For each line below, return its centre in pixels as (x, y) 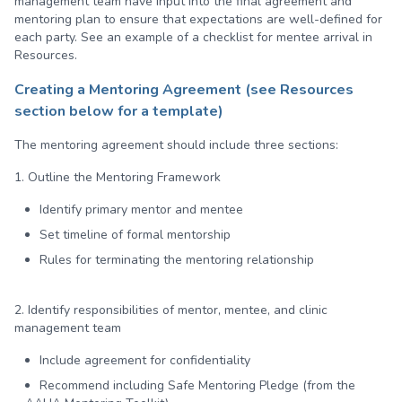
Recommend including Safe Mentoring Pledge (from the (197, 385)
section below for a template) (119, 111)
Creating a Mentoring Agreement (128, 90)
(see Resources (297, 90)
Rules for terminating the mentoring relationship (177, 260)
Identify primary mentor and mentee (141, 210)
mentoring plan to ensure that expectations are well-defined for (198, 19)
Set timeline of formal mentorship (135, 235)
